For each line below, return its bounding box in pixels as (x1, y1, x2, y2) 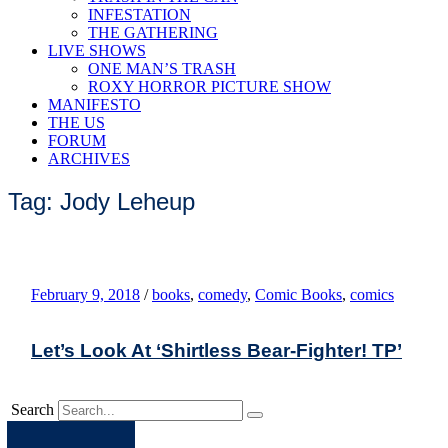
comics (350, 285, 394, 303)
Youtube (119, 422, 173, 440)
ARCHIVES (48, 150, 130, 167)
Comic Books (255, 285, 342, 303)
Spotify (44, 422, 91, 440)
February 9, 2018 (31, 285, 140, 303)
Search (11, 400, 54, 418)
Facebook (69, 422, 132, 440)
